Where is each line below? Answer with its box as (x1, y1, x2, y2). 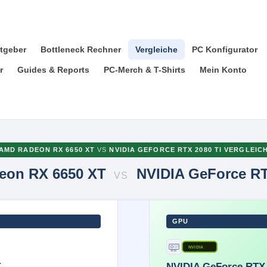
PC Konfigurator (192, 45, 257, 54)
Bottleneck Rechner (41, 45, 121, 54)
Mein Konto (200, 65, 247, 74)
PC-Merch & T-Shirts (104, 65, 185, 74)
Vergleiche (135, 45, 178, 54)
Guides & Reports (17, 65, 89, 74)
